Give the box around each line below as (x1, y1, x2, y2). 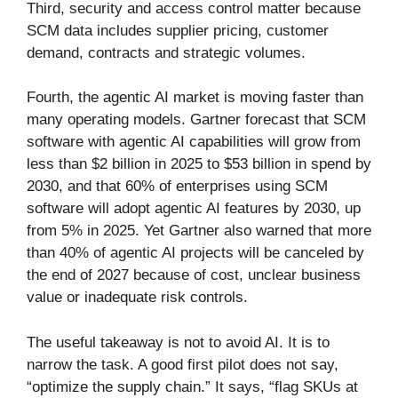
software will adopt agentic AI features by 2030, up (27, 200, 361, 218)
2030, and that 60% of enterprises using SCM (27, 178, 328, 195)
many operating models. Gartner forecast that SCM (27, 111, 366, 129)
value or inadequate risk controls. (27, 289, 248, 306)
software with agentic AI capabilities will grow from (27, 133, 361, 151)
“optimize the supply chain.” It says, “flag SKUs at (27, 378, 358, 395)
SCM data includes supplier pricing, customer (27, 21, 329, 39)
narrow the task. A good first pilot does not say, (27, 355, 338, 373)
